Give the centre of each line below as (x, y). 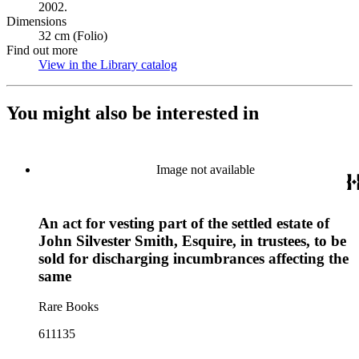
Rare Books (69, 307)
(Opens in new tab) (226, 65)
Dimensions (36, 21)
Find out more (42, 50)
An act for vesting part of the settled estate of (184, 223)
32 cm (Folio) (73, 36)
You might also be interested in (133, 113)
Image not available (205, 169)
